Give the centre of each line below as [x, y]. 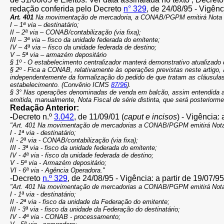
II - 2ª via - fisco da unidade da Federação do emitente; [90, 202]
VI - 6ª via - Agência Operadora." [57, 170]
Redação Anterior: [44, 108]
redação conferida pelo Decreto [67, 9]
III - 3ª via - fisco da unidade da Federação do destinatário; [95, 209]
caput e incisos [150, 117]
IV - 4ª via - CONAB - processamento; [65, 217]
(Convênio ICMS [86, 85]
